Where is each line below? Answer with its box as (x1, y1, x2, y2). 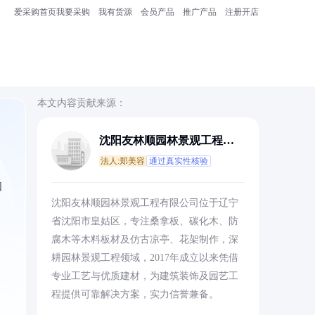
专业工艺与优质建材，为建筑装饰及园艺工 (51, 271, 238, 281)
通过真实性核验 (148, 156, 208, 166)
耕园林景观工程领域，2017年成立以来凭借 (51, 252, 238, 263)
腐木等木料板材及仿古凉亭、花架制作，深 (51, 234, 238, 245)
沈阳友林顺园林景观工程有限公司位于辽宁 (51, 198, 238, 208)
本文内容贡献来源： (37, 98, 126, 108)
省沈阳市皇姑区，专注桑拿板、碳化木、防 (51, 216, 238, 226)
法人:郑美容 (100, 156, 145, 166)
